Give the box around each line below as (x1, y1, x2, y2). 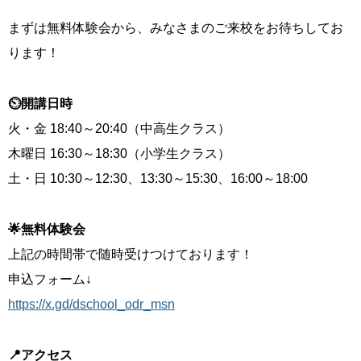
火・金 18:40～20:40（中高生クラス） (8, 122, 230, 136)
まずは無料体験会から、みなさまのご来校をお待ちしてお (8, 21, 343, 35)
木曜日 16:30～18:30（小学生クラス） (8, 147, 230, 161)
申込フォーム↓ (8, 272, 92, 287)
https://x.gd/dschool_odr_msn (8, 297, 175, 312)
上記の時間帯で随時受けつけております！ (8, 247, 253, 262)
